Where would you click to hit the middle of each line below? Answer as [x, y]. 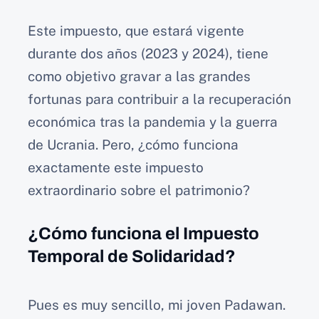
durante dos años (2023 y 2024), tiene [148, 54]
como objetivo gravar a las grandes [139, 77]
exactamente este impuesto [116, 168]
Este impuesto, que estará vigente [136, 31]
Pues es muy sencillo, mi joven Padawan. [157, 304]
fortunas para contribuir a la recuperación [159, 99]
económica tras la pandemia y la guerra [153, 122]
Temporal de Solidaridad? [132, 256]
